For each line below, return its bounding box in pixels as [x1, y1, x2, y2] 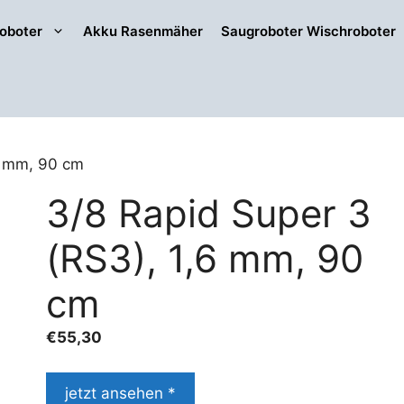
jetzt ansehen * [65, 383, 177, 402]
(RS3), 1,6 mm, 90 [46, 235, 364, 281]
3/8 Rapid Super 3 [46, 190, 372, 236]
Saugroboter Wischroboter [221, 23, 396, 40]
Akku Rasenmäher [83, 23, 203, 40]
